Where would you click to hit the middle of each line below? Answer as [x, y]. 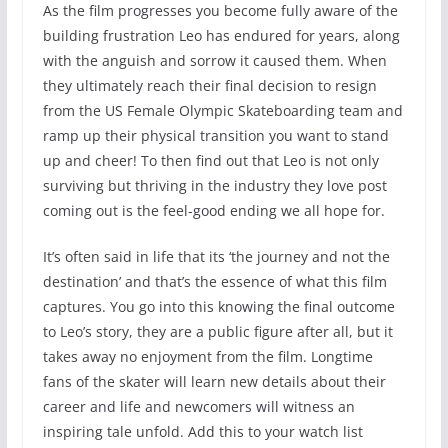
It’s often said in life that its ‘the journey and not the [216, 256]
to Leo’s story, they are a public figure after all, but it [217, 331]
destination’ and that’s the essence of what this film [214, 281]
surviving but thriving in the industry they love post [214, 185]
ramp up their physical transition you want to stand [215, 135]
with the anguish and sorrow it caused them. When [214, 60]
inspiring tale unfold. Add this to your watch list [202, 431]
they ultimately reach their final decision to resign [209, 85]
